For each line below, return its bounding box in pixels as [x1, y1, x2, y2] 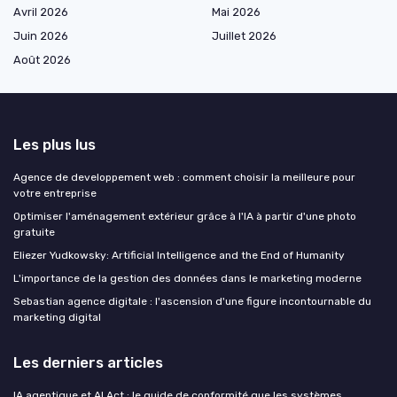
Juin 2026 [13, 29, 68, 43]
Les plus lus [13, 136, 96, 154]
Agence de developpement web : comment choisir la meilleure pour [13, 171, 355, 184]
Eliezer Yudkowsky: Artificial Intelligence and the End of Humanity [13, 249, 345, 262]
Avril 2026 [13, 5, 68, 19]
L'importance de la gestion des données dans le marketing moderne [13, 272, 362, 285]
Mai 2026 [212, 5, 261, 19]
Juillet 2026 [212, 29, 276, 43]
